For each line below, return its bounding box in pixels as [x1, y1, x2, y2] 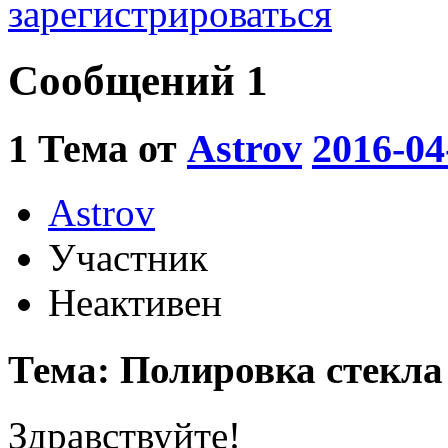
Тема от [38, 125, 187, 171]
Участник [48, 236, 208, 280]
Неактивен [48, 281, 222, 325]
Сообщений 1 [8, 56, 268, 104]
